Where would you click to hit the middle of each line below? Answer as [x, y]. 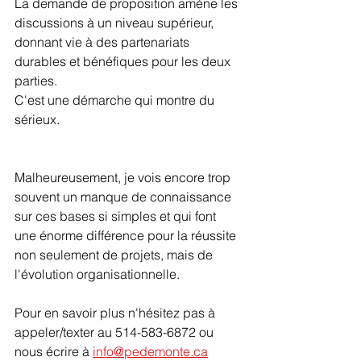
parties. [36, 80]
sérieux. [37, 119]
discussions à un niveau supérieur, [116, 22]
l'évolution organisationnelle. [97, 274]
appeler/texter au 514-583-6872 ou [116, 332]
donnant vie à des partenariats [104, 41]
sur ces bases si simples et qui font [117, 216]
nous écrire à [54, 351]
